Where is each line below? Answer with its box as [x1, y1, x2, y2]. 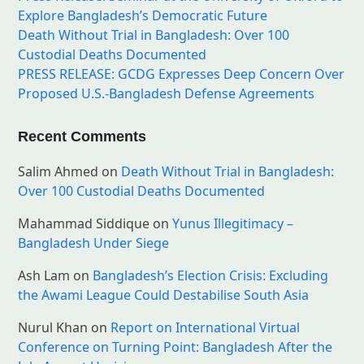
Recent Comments [18, 128, 147, 145]
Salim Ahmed [18, 162, 99, 181]
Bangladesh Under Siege [18, 234, 170, 253]
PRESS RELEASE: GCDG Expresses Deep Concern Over [18, 65, 345, 84]
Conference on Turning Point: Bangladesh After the [18, 338, 333, 357]
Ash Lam [18, 266, 71, 285]
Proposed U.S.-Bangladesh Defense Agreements [18, 84, 315, 103]
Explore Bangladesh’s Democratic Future [18, 6, 268, 25]
